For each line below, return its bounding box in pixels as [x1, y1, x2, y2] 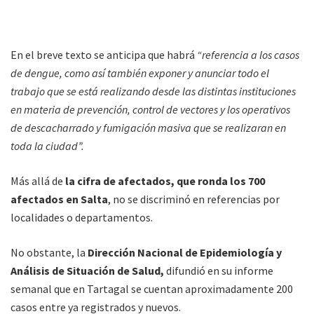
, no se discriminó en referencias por [108, 192, 280, 207]
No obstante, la [11, 245, 86, 260]
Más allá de [11, 174, 63, 189]
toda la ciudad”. [11, 139, 86, 153]
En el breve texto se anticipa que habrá [11, 48, 195, 62]
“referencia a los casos [195, 48, 299, 62]
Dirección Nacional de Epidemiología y [86, 245, 282, 260]
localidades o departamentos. [11, 210, 153, 225]
